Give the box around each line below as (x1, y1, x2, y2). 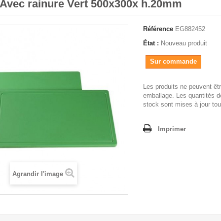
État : (143, 39, 159, 47)
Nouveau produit (161, 39, 207, 47)
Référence (143, 25, 173, 33)
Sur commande (150, 58, 197, 65)
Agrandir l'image (12, 170, 63, 178)
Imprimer (158, 125, 186, 133)
